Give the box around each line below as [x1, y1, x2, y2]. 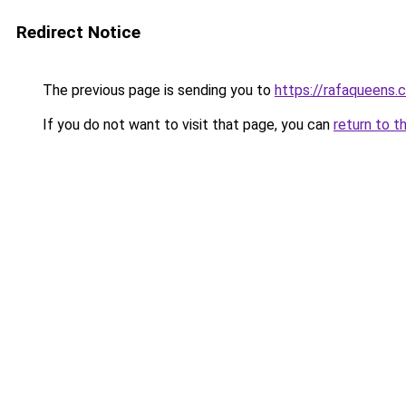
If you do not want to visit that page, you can [39, 116, 333, 133]
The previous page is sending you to [39, 82, 275, 99]
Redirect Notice [16, 22, 140, 43]
